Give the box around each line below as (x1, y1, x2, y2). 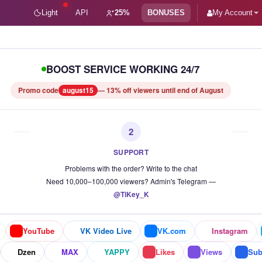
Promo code (18, 85, 58, 95)
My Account (212, 8, 253, 17)
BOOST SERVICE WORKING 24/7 (46, 62, 199, 76)
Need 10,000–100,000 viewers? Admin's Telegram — (46, 176, 216, 186)
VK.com (157, 225, 186, 236)
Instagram (212, 225, 248, 236)
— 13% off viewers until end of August (97, 85, 223, 95)
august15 (62, 85, 94, 95)
